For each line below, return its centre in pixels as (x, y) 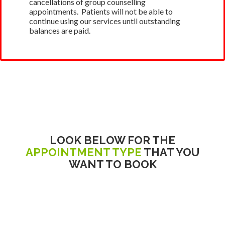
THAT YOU (171, 152)
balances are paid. (60, 30)
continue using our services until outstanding (105, 21)
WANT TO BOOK (113, 164)
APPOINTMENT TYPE (84, 152)
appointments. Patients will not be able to (101, 11)
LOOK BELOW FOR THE (113, 140)
